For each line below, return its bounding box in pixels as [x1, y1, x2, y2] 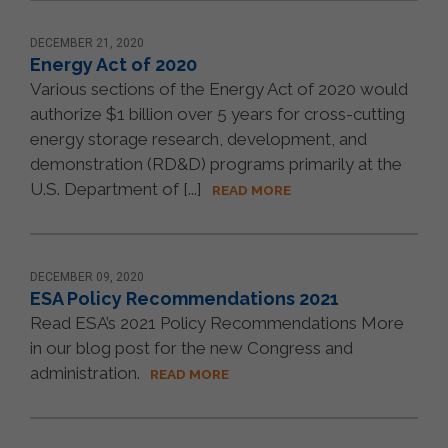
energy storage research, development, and [30, 128, 367, 149]
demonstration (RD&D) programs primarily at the [30, 153, 402, 174]
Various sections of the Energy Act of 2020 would [30, 78, 408, 99]
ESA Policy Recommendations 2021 [30, 287, 339, 309]
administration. [30, 362, 140, 383]
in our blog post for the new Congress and [30, 337, 353, 358]
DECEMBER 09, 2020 [30, 269, 144, 284]
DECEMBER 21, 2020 [30, 35, 144, 50]
